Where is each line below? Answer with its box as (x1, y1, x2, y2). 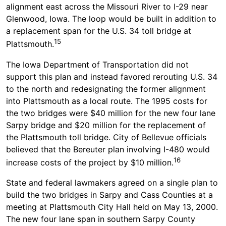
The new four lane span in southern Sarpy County (6, 214, 195, 224)
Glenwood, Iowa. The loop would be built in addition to (6, 14, 216, 24)
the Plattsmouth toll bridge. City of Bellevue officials (6, 132, 206, 142)
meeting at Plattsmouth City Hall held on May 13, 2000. (6, 202, 218, 212)
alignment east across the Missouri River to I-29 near (6, 2, 208, 12)
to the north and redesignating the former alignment (6, 83, 206, 94)
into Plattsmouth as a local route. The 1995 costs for (6, 95, 207, 106)
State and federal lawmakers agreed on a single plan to (6, 178, 218, 188)
